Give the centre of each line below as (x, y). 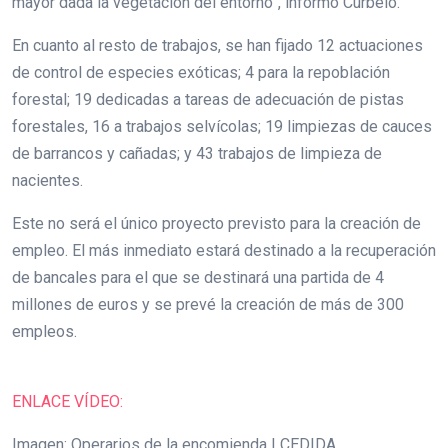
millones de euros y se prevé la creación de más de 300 (208, 304)
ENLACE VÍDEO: (67, 401)
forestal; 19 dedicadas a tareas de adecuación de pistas (208, 99)
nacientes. (49, 180)
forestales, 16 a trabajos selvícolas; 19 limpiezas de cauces (222, 126)
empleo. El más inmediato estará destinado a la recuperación (224, 250)
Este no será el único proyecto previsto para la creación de (216, 223)
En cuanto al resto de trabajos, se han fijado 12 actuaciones (217, 45)
